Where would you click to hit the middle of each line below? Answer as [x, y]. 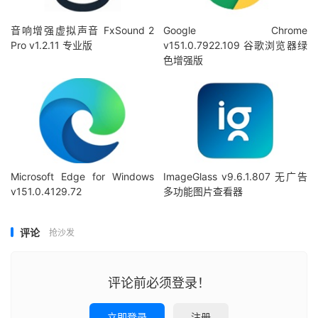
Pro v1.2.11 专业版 [51, 45]
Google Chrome [235, 31]
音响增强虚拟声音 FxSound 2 [83, 31]
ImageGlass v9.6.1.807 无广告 [235, 176]
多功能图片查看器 [203, 191]
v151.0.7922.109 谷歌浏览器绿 [235, 45]
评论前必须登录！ [159, 283]
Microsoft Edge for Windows [83, 176]
